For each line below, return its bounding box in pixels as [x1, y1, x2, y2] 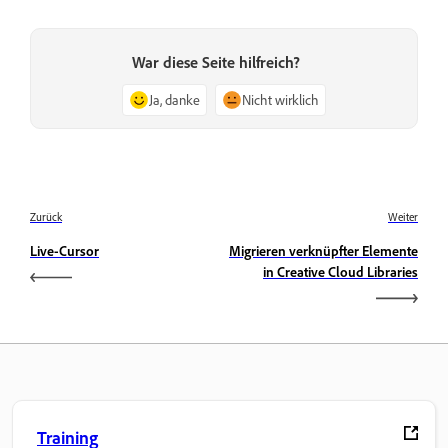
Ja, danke [149, 91, 200, 109]
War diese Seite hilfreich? [132, 52, 300, 73]
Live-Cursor [30, 241, 99, 259]
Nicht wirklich [242, 91, 319, 109]
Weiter [388, 209, 418, 224]
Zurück [30, 209, 62, 224]
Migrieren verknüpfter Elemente [229, 241, 418, 259]
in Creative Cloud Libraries [263, 262, 418, 280]
